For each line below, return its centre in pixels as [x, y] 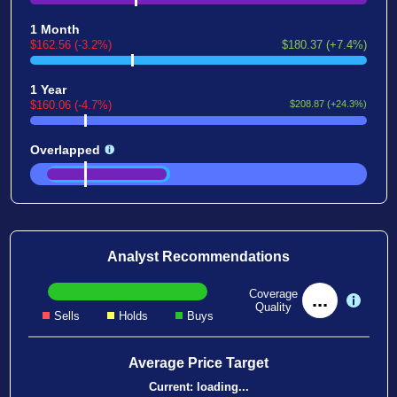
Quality [273, 307]
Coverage [273, 293]
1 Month [54, 29]
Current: [172, 386]
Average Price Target [198, 362]
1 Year [48, 89]
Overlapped [65, 149]
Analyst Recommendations [198, 256]
